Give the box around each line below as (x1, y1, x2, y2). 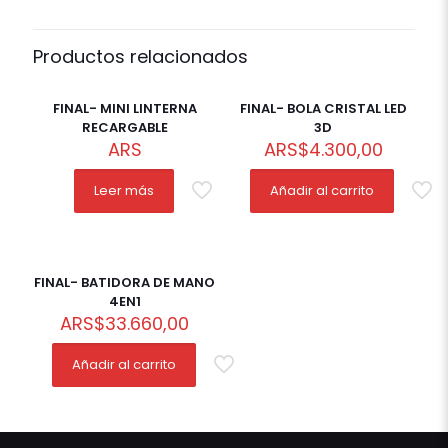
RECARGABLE (81, 118, 168, 138)
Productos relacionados (33, 44, 248, 70)
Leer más (93, 181, 154, 201)
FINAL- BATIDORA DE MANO (34, 273, 216, 293)
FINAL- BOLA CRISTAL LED (239, 99, 407, 119)
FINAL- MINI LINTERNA (52, 99, 197, 119)
